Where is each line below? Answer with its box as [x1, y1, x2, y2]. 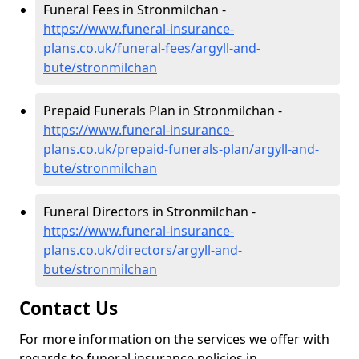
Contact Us [19, 296, 118, 321]
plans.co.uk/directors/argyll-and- [43, 241, 242, 259]
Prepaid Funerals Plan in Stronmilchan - [43, 102, 282, 119]
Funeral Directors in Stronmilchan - [43, 203, 256, 220]
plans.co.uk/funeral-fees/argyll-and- [43, 39, 260, 57]
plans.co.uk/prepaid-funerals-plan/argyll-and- [43, 140, 319, 158]
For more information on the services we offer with [19, 330, 329, 348]
